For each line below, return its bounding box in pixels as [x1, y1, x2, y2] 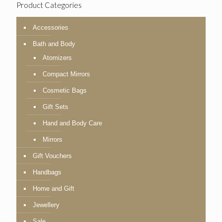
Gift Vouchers [33, 152, 72, 160]
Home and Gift [33, 185, 74, 193]
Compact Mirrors [43, 70, 90, 78]
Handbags [33, 168, 61, 176]
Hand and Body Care [43, 119, 102, 127]
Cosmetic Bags [43, 87, 87, 95]
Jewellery [33, 201, 59, 209]
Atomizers [43, 54, 72, 62]
